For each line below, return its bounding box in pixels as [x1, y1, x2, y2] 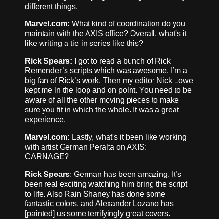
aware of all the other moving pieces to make [25, 96, 179, 105]
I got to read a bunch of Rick [72, 57, 171, 66]
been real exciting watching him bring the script [25, 179, 187, 188]
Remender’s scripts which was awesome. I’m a [25, 66, 187, 75]
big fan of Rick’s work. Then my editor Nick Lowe [25, 76, 193, 85]
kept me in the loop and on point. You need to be [25, 86, 192, 95]
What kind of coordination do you [70, 20, 185, 28]
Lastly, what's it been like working [72, 133, 187, 141]
